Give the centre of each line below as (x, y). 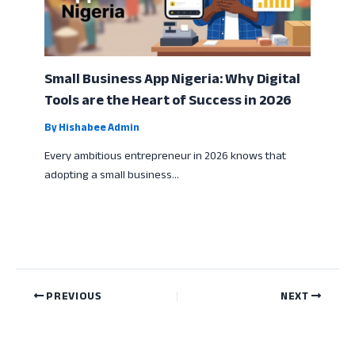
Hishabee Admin (99, 127)
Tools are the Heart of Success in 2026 (168, 99)
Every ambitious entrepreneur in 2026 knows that (166, 156)
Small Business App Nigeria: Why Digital (173, 78)
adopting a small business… (112, 175)
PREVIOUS (73, 296)
